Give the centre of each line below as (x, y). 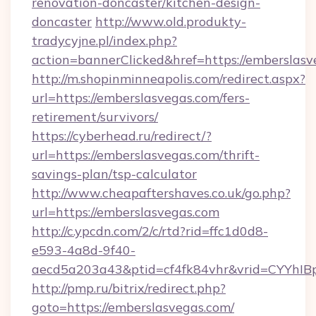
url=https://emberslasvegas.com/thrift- (146, 155)
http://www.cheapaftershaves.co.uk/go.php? (161, 193)
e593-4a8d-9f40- (84, 250)
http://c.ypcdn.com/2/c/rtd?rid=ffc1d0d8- (150, 231)
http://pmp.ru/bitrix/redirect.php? (129, 288)
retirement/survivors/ (95, 117)
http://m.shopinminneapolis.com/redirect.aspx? (169, 79)
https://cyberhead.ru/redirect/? (122, 136)
